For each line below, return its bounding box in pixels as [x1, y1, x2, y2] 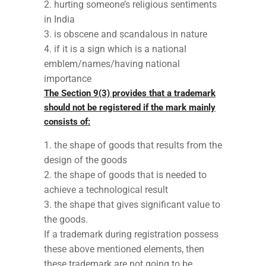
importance [44, 72, 91, 84]
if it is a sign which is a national [54, 43, 186, 55]
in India [44, 13, 75, 25]
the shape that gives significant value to [54, 198, 220, 210]
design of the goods [44, 154, 127, 166]
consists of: [44, 116, 90, 127]
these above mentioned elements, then [44, 243, 204, 255]
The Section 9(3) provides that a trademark [44, 87, 216, 99]
